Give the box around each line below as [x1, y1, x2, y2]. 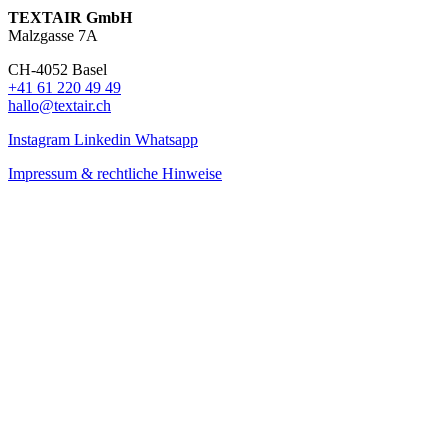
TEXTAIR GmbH [8, 8, 132, 26]
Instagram [8, 130, 70, 148]
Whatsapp [135, 130, 198, 148]
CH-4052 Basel [8, 60, 107, 78]
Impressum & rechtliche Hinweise [8, 164, 222, 182]
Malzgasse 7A [8, 26, 98, 44]
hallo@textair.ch [8, 96, 111, 114]
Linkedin [74, 130, 131, 148]
